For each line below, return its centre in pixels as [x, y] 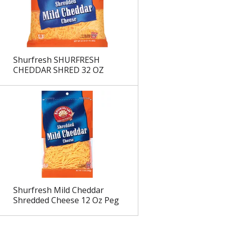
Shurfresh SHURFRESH [56, 60]
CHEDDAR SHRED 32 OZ [58, 70]
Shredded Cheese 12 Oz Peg [66, 200]
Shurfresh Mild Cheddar [58, 190]
